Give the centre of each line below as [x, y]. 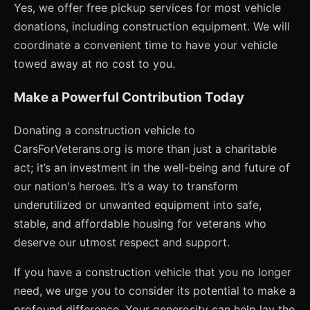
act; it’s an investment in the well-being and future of [152, 167]
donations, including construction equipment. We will [152, 27]
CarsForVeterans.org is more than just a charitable [145, 148]
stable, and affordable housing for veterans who [140, 223]
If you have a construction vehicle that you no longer [153, 272]
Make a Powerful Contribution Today [129, 97]
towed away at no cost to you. [94, 64]
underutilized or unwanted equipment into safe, [138, 204]
